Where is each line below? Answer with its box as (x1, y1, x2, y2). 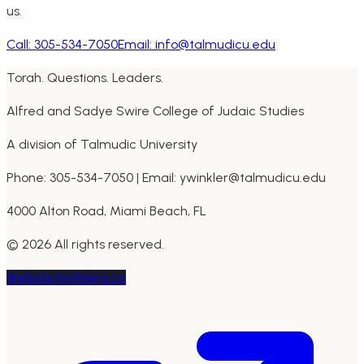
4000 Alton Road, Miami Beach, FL (6, 202, 206, 219)
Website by (6, 269, 71, 285)
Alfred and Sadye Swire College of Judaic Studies (6, 102, 304, 119)
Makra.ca (71, 269, 126, 285)
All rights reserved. (51, 236, 164, 252)
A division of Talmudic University (6, 136, 197, 152)
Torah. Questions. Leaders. (6, 69, 163, 85)
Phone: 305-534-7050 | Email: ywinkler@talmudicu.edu (6, 169, 326, 185)
